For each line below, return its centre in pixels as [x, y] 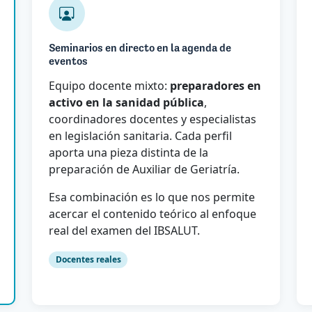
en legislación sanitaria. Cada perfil [140, 135]
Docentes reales [88, 259]
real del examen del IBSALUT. [124, 230]
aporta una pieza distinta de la [128, 152]
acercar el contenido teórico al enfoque [153, 213]
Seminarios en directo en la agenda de [140, 48]
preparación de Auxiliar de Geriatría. [144, 169]
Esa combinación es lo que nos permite [152, 197]
